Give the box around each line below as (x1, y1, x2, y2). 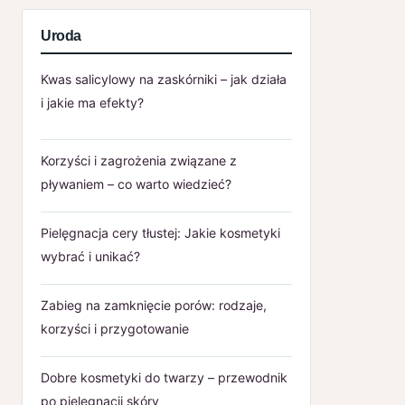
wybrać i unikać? (41, 248, 140, 264)
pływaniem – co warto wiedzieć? (41, 175, 231, 192)
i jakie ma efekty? (41, 94, 144, 110)
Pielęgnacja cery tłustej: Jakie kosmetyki (41, 224, 280, 240)
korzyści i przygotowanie (41, 320, 189, 336)
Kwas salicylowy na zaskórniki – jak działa (41, 71, 287, 87)
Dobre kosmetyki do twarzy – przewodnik (41, 369, 287, 385)
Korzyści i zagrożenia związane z (41, 152, 237, 168)
